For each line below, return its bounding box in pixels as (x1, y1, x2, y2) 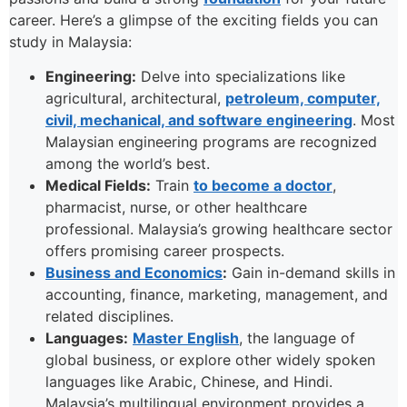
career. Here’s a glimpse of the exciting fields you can (9, 10, 378, 29)
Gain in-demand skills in (227, 263, 395, 282)
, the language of (239, 328, 355, 347)
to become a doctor (194, 175, 333, 194)
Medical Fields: (45, 175, 151, 194)
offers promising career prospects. (45, 241, 284, 260)
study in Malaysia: (9, 32, 132, 51)
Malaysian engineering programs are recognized (45, 132, 377, 151)
